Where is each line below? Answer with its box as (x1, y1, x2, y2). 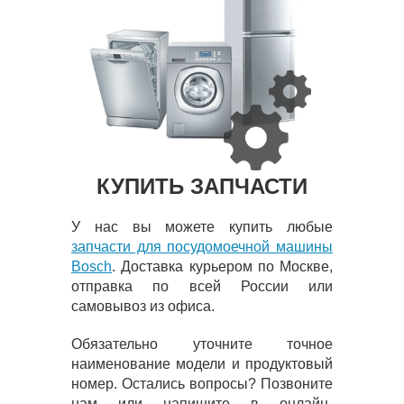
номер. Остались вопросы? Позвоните (71, 376, 333, 392)
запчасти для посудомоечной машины (71, 239, 333, 255)
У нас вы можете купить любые (71, 219, 333, 235)
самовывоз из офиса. (71, 298, 215, 315)
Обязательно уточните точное (71, 336, 333, 353)
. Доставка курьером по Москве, (112, 259, 333, 275)
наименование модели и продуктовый (71, 356, 333, 372)
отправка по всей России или (71, 279, 333, 295)
